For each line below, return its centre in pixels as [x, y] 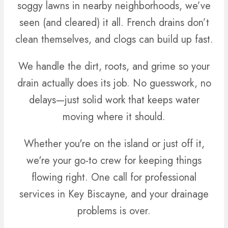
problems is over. [114, 211]
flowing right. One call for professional [114, 177]
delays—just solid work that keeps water [114, 100]
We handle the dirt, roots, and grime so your [114, 66]
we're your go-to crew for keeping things [114, 160]
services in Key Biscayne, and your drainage [114, 194]
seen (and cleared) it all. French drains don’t [114, 22]
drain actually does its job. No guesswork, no [114, 83]
